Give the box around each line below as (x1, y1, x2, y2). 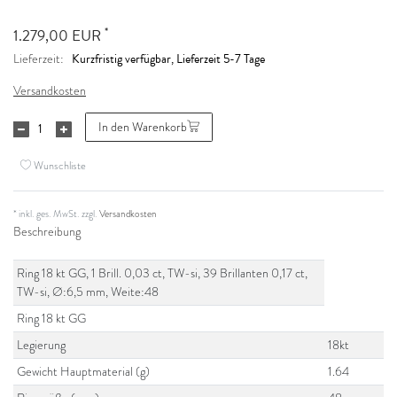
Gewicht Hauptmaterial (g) (17, 362, 151, 380)
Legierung (17, 336, 66, 354)
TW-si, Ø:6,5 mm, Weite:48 (17, 283, 160, 300)
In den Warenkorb (98, 118, 187, 136)
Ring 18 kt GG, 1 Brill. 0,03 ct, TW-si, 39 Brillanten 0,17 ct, (17, 264, 308, 282)
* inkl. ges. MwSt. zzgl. (13, 206, 99, 221)
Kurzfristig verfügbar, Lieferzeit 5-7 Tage (71, 50, 265, 69)
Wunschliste (34, 158, 86, 174)
